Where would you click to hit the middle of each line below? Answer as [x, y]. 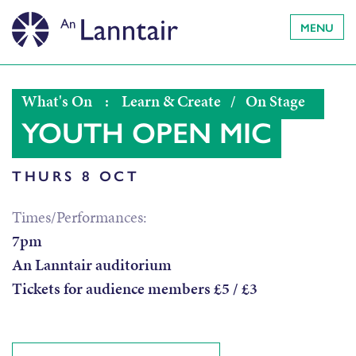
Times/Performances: [79, 217]
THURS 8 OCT [76, 175]
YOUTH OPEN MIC [147, 132]
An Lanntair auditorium [92, 265]
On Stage [275, 101]
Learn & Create [171, 101]
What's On [57, 101]
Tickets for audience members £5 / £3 [135, 289]
